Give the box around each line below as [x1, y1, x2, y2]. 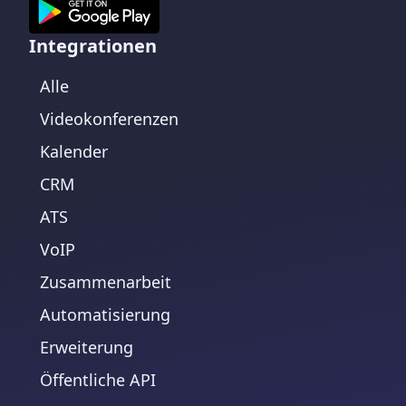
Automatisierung [40, 304, 170, 326]
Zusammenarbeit [40, 271, 171, 294]
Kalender [40, 140, 108, 163]
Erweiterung [40, 336, 133, 359]
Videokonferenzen [40, 108, 179, 130]
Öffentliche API [40, 369, 156, 391]
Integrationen [29, 34, 157, 59]
